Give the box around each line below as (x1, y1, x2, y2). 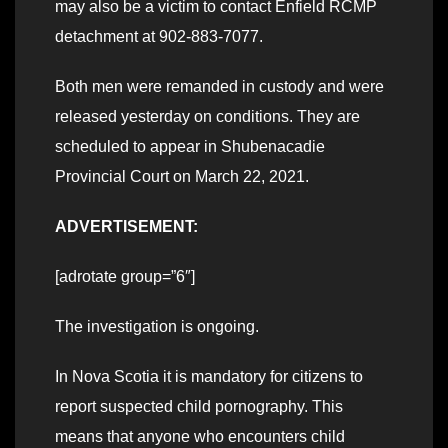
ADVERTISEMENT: (55, 217, 198, 235)
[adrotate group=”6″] (55, 267, 195, 285)
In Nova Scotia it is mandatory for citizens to (55, 367, 363, 385)
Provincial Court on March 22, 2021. (55, 167, 309, 185)
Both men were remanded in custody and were (55, 77, 384, 95)
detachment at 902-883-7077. (55, 27, 263, 45)
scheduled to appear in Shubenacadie (55, 137, 325, 155)
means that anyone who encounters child (55, 427, 345, 445)
